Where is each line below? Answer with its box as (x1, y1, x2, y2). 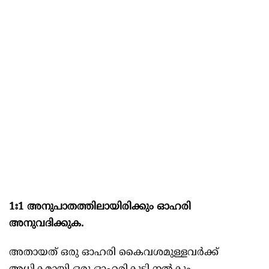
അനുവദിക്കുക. (9, 217, 83, 231)
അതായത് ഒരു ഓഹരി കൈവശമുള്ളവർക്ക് (9, 246, 219, 260)
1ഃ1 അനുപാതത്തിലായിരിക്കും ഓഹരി (9, 201, 191, 214)
